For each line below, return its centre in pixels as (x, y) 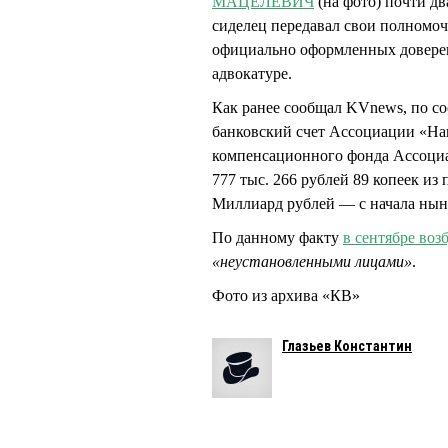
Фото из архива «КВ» (286, 296)
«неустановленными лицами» (312, 262)
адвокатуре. (254, 74)
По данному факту (277, 238)
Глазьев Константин (347, 346)
